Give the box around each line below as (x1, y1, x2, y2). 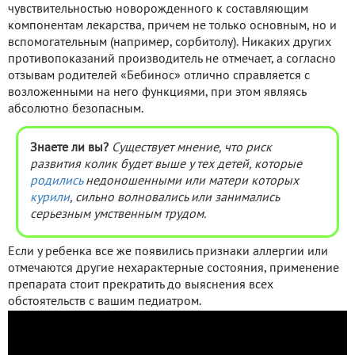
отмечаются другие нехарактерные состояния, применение (8, 263, 339, 275)
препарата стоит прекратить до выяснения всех (8, 280, 273, 292)
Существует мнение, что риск (112, 143, 272, 155)
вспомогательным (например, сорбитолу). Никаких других (8, 37, 331, 49)
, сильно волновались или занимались (70, 193, 279, 204)
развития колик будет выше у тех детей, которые (30, 159, 302, 171)
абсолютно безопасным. (8, 104, 143, 116)
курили (30, 193, 70, 204)
